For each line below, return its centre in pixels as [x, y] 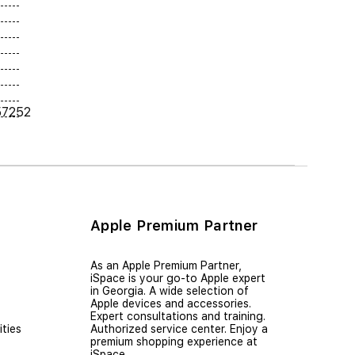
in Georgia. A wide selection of [170, 290]
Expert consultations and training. [178, 316]
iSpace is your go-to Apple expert [178, 278]
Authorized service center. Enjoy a [179, 328]
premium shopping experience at [174, 341]
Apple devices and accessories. [171, 303]
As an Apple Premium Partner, [166, 265]
